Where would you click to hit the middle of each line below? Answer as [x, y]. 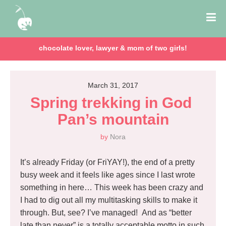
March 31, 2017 [113, 85]
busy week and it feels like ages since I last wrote [108, 175]
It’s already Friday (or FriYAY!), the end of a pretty [107, 162]
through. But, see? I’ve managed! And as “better [106, 213]
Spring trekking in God [111, 103]
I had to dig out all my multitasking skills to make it [109, 200]
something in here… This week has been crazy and [112, 187]
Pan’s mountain [113, 119]
